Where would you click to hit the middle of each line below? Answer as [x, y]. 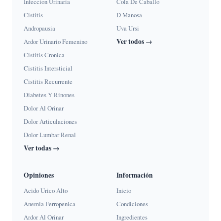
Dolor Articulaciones [50, 122]
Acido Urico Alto [46, 191]
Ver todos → [134, 42]
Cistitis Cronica [44, 55]
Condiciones [132, 204]
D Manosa [129, 15]
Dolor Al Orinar [44, 108]
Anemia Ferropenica [50, 204]
